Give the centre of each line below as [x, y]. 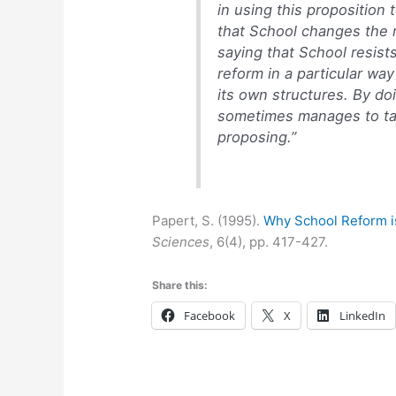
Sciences [181, 242]
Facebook [210, 316]
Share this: [180, 286]
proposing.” [257, 137]
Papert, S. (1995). [208, 221]
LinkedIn [363, 316]
